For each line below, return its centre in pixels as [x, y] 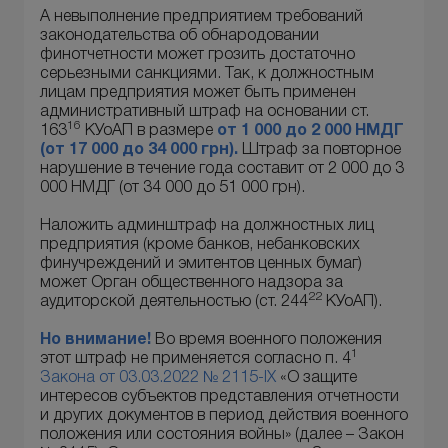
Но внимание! [95, 340]
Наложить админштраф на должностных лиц [207, 226]
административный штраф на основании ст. [204, 112]
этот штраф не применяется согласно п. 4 [195, 359]
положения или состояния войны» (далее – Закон [222, 435]
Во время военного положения [266, 340]
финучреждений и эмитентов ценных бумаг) [201, 264]
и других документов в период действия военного [224, 416]
